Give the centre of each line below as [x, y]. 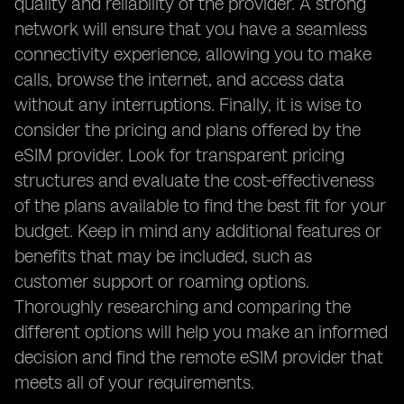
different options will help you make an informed [201, 332]
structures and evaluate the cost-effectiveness [194, 180]
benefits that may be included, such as [163, 256]
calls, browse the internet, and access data [179, 79]
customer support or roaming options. [162, 281]
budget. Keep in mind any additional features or [198, 231]
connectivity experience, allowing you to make [193, 54]
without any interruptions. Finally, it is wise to [188, 105]
